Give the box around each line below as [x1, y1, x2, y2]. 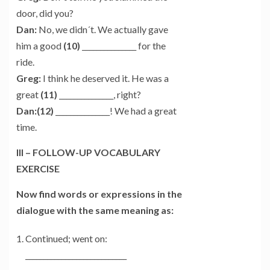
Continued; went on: [25, 233, 107, 245]
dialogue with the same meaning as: [16, 204, 174, 216]
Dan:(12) [16, 105, 54, 117]
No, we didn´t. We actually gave [37, 24, 168, 36]
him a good [16, 40, 63, 52]
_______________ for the [80, 40, 166, 52]
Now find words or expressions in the [16, 188, 182, 200]
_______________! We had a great [54, 105, 177, 117]
